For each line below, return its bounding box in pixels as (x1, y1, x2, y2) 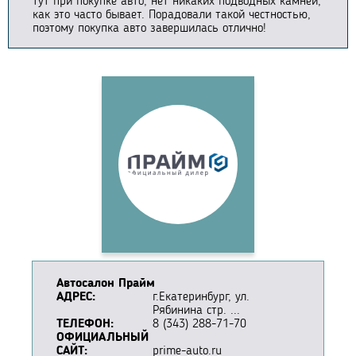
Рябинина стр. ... (153, 304, 240, 318)
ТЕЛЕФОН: (56, 318, 114, 331)
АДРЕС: (56, 291, 95, 304)
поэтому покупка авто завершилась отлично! (33, 22, 266, 36)
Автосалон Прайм (56, 277, 155, 291)
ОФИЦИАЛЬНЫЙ (56, 331, 149, 345)
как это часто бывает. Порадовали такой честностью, (33, 9, 311, 22)
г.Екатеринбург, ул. (153, 291, 250, 304)
